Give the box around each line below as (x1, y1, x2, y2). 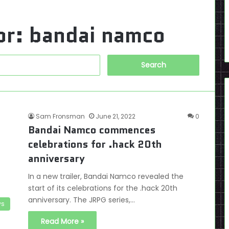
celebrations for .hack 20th (28, 137, 162, 151)
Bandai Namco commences (28, 123, 156, 137)
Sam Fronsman (36, 112, 85, 121)
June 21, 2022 (96, 112, 135, 121)
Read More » (41, 216, 84, 226)
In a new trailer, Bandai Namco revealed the (28, 171, 184, 181)
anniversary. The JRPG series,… (28, 195, 135, 205)
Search (99, 54, 125, 64)
